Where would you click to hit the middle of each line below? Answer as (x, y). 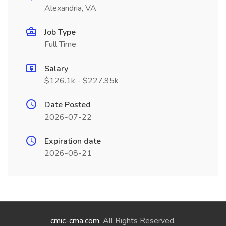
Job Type (60, 32)
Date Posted (68, 105)
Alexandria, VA (70, 8)
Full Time (60, 44)
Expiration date (73, 141)
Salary (56, 69)
